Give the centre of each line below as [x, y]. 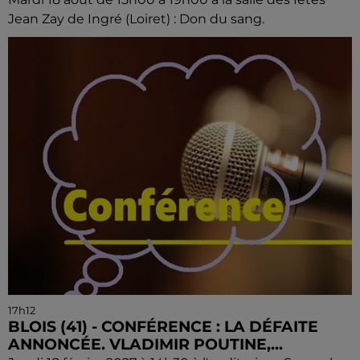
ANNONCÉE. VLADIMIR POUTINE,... [145, 345]
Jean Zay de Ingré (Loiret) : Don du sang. [136, 19]
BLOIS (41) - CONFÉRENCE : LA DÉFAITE [163, 327]
